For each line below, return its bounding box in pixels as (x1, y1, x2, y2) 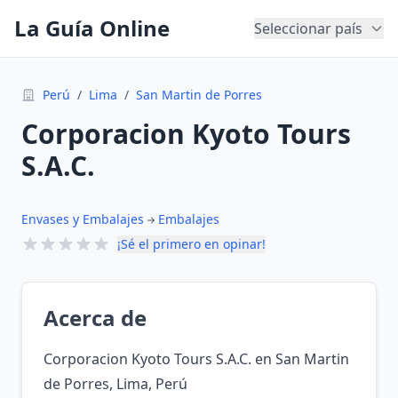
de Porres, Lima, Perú (44, 374, 187, 394)
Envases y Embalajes (21, 211, 144, 227)
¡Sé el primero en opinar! (117, 235, 266, 252)
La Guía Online (14, 13, 170, 43)
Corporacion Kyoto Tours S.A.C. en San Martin (44, 349, 349, 369)
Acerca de (44, 303, 147, 332)
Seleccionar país (254, 19, 362, 38)
